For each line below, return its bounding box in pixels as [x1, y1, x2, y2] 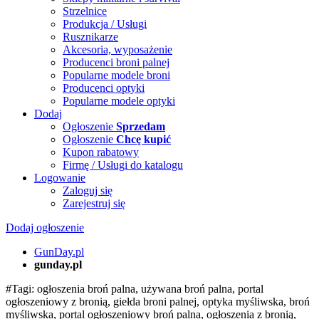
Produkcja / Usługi [63, 18, 147, 30]
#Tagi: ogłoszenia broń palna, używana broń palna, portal [6, 283, 263, 295]
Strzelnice [63, 5, 107, 17]
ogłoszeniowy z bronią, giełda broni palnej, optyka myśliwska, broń [6, 296, 310, 308]
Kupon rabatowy [63, 146, 139, 158]
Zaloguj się [63, 184, 113, 197]
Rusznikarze [63, 31, 118, 43]
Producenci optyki [63, 82, 145, 94]
